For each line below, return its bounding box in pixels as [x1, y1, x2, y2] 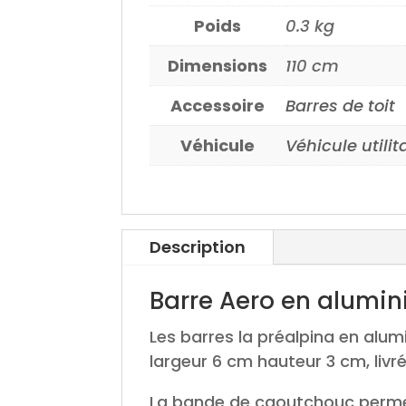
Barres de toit [285, 94, 396, 118]
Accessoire [170, 94, 266, 118]
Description [150, 236, 246, 259]
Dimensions [168, 54, 268, 78]
